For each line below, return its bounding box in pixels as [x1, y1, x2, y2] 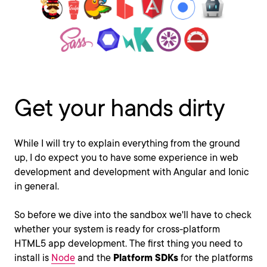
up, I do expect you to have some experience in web [14, 152, 238, 164]
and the [75, 252, 113, 264]
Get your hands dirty [14, 94, 225, 123]
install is [14, 252, 51, 264]
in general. [14, 181, 59, 193]
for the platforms [178, 252, 253, 264]
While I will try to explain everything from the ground [14, 138, 240, 150]
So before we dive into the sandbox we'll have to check [14, 209, 252, 221]
